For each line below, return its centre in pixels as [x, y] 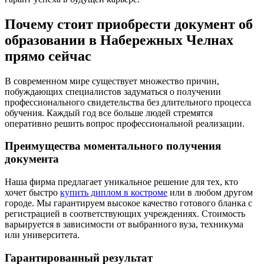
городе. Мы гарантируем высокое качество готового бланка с [128, 203]
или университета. [42, 235]
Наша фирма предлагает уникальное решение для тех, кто [121, 182]
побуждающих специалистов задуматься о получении [113, 91]
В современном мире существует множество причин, [112, 81]
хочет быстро [32, 193]
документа [32, 159]
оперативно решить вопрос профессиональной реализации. [125, 123]
